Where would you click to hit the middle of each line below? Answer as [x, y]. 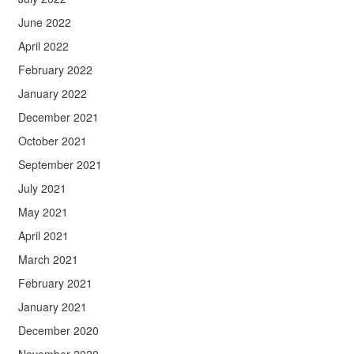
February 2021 [55, 283]
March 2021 [48, 260]
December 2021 [58, 117]
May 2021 [43, 212]
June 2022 [44, 23]
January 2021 [52, 307]
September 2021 [60, 165]
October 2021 [52, 141]
